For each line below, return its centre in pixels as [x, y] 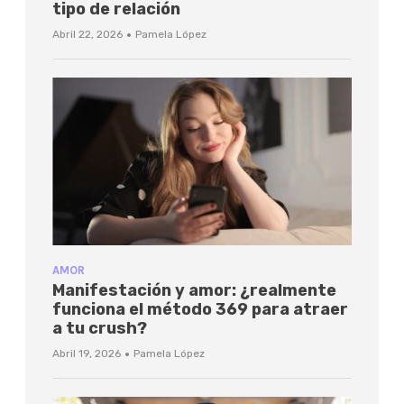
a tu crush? [100, 329]
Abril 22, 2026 [87, 34]
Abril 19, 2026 [87, 354]
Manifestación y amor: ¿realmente [194, 291]
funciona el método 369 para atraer [200, 310]
